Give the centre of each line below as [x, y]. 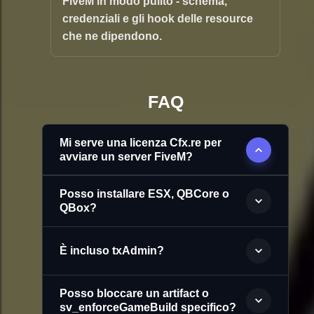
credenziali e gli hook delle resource [158, 19]
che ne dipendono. [112, 36]
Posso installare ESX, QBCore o [144, 194]
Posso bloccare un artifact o [134, 294]
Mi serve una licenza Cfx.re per [141, 143]
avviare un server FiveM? [126, 157]
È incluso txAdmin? [112, 251]
